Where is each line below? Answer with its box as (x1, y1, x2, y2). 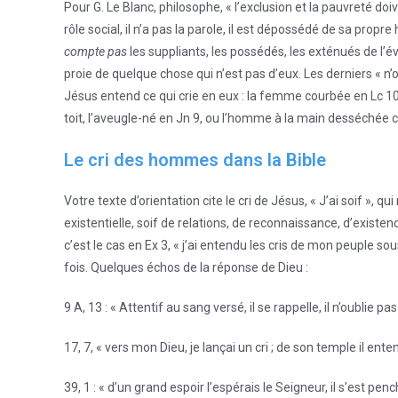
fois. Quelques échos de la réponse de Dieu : (64, 260, 308, 275)
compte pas (64, 44, 130, 59)
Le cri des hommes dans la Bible (64, 149, 326, 171)
